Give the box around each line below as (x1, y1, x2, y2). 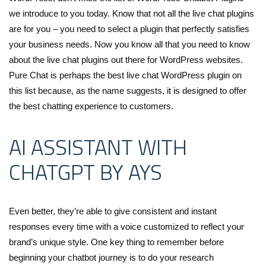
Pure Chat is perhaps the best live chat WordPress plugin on (9, 69, 242, 80)
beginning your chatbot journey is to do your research (9, 252, 214, 262)
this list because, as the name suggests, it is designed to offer (9, 85, 246, 96)
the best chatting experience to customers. (9, 100, 173, 111)
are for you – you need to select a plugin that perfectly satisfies (9, 23, 249, 34)
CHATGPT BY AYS (9, 155, 162, 188)
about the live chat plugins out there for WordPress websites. (9, 54, 243, 65)
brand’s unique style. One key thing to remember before (9, 236, 224, 247)
